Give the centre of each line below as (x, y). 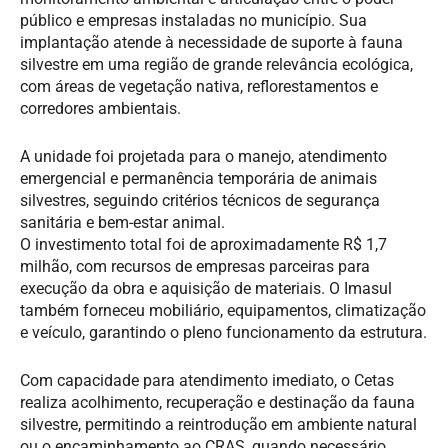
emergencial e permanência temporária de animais (198, 178)
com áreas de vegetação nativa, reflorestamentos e (199, 86)
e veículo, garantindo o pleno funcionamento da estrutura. (223, 332)
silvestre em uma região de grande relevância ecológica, (216, 64)
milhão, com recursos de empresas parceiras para (195, 266)
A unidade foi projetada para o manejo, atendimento (203, 156)
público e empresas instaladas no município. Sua (193, 20)
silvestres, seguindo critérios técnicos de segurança (200, 200)
